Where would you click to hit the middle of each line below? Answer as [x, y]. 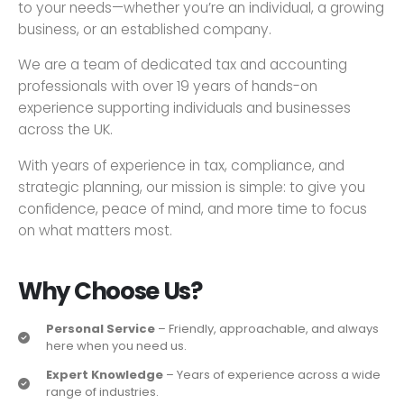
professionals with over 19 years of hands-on [168, 87]
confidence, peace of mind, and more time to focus [193, 208]
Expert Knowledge [105, 375]
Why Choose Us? [110, 291]
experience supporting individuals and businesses [184, 108]
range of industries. [102, 392]
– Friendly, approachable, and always [267, 329]
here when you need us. [116, 346]
